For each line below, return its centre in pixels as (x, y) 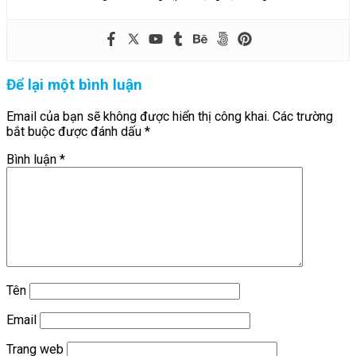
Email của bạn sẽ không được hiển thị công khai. (138, 116)
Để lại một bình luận (74, 85)
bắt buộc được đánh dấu (75, 131)
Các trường (303, 116)
